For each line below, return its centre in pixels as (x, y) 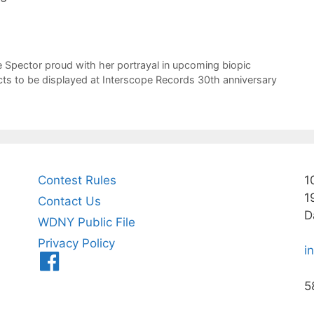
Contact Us (69, 201)
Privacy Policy (76, 243)
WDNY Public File (86, 222)
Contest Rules (77, 180)
